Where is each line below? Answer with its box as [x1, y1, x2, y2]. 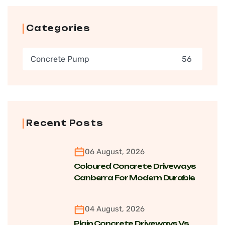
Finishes [74, 184, 106, 193]
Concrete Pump [31, 54, 89, 64]
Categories [26, 23, 90, 33]
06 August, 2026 [85, 147, 145, 156]
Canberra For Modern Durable [74, 173, 195, 182]
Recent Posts [26, 118, 103, 128]
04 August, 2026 [85, 204, 145, 214]
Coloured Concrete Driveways [74, 161, 196, 170]
